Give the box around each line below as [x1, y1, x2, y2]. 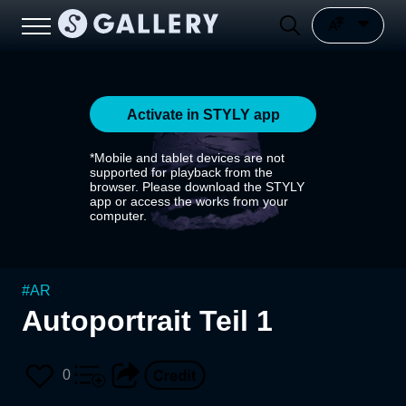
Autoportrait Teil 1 [22, 304, 273, 337]
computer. [90, 208, 147, 223]
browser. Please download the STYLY [90, 179, 304, 194]
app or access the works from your [90, 194, 288, 208]
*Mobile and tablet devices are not [90, 150, 285, 165]
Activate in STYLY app [126, 106, 280, 122]
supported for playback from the [90, 165, 273, 179]
